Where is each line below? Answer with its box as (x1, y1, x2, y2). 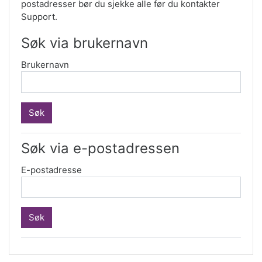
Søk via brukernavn (21, 35, 148, 51)
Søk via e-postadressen (21, 139, 180, 157)
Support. (21, 11, 57, 22)
